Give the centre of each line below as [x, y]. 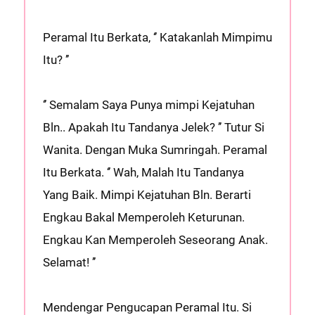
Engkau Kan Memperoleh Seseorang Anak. [155, 240]
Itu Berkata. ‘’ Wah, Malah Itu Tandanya [143, 172]
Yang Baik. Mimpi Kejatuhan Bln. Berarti [147, 195]
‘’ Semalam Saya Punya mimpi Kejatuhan [148, 105]
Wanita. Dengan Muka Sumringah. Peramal [155, 150]
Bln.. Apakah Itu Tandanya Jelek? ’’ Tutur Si [153, 127]
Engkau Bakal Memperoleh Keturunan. [143, 217]
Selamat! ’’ [69, 262]
